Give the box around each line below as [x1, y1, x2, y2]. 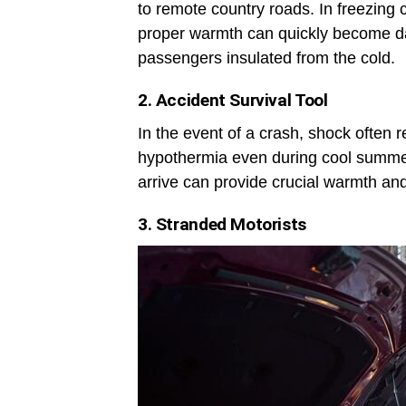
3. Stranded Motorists [138, 214, 306, 236]
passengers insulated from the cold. [138, 49, 395, 68]
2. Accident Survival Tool [138, 90, 328, 111]
